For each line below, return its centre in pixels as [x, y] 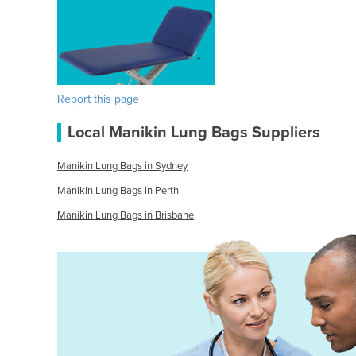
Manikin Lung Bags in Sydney [122, 166]
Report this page [98, 99]
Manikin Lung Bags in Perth [118, 191]
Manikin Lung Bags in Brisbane [126, 216]
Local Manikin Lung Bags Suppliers [194, 133]
